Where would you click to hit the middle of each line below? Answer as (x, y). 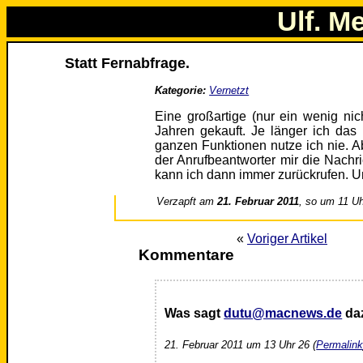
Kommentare (186, 255)
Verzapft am (187, 202)
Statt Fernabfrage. (128, 64)
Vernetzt (229, 91)
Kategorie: (181, 91)
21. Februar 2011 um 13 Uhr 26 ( (241, 344)
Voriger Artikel (287, 239)
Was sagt (194, 314)
